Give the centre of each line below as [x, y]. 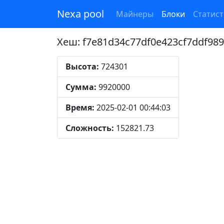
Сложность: [90, 128]
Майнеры [135, 14]
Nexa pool [80, 14]
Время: [80, 107]
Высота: [82, 66]
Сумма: [81, 87]
